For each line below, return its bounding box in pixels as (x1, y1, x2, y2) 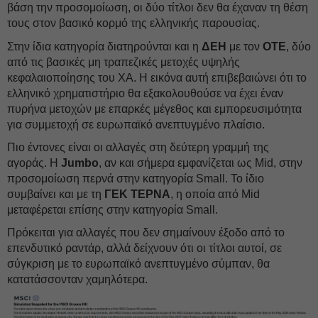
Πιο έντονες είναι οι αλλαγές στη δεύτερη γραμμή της (7, 141, 269, 153)
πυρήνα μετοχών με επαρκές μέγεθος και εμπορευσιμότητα (7, 103, 302, 115)
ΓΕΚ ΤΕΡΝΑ (104, 188, 170, 200)
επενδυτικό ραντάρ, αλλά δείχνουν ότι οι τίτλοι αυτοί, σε (7, 242, 282, 254)
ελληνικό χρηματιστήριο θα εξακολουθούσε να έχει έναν (7, 87, 283, 99)
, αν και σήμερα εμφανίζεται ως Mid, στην (99, 157, 302, 169)
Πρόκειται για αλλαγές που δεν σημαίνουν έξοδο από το (7, 226, 285, 238)
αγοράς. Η (7, 157, 61, 169)
